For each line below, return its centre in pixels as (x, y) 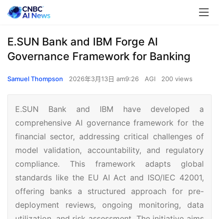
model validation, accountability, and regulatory (109, 150)
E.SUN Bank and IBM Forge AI (83, 42)
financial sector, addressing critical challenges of (109, 136)
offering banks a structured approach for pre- (109, 191)
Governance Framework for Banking (99, 56)
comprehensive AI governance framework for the (109, 123)
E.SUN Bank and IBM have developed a (109, 109)
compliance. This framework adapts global (109, 164)
